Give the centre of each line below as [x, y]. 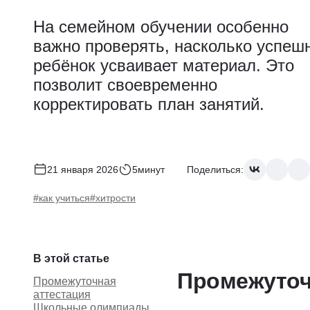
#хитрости [113, 198]
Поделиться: [215, 170]
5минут [148, 170]
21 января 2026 [83, 170]
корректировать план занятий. [149, 104]
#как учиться [62, 198]
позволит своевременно [125, 85]
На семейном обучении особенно [161, 27]
